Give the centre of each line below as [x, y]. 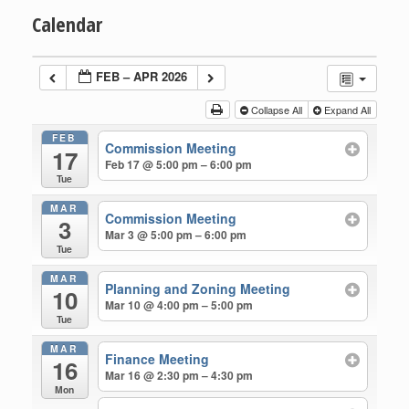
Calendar [67, 23]
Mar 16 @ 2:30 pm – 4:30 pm [179, 375]
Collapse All [276, 109]
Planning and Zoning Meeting [198, 289]
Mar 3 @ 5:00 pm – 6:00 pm [176, 235]
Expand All [347, 109]
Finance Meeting [157, 358]
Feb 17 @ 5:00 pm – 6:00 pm [179, 165]
